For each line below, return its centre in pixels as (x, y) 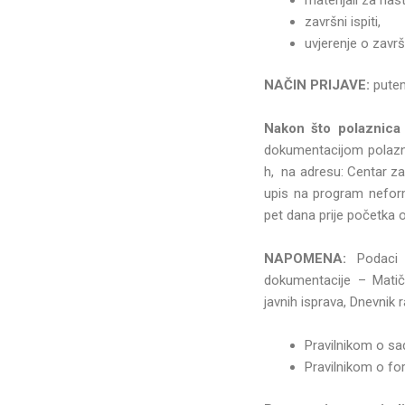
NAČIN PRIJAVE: (316, 85)
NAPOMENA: (311, 259)
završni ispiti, (342, 21)
